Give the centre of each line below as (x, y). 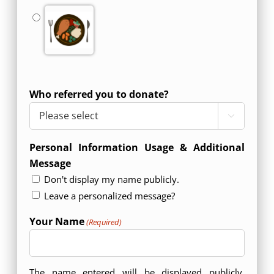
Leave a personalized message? (109, 195)
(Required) (104, 222)
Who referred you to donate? (99, 94)
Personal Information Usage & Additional (137, 147)
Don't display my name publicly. (111, 180)
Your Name (57, 221)
